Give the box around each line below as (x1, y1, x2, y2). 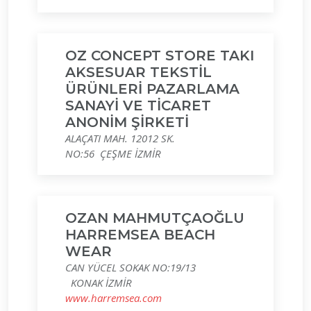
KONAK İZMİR (65, 276, 132, 289)
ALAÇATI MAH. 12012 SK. (65, 131, 175, 145)
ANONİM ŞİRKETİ (65, 114, 189, 131)
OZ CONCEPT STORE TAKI (65, 47, 254, 64)
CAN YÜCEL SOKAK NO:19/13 (65, 260, 196, 274)
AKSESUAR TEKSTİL (65, 64, 212, 81)
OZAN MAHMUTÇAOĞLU (65, 210, 244, 226)
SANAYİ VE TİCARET (65, 97, 211, 114)
